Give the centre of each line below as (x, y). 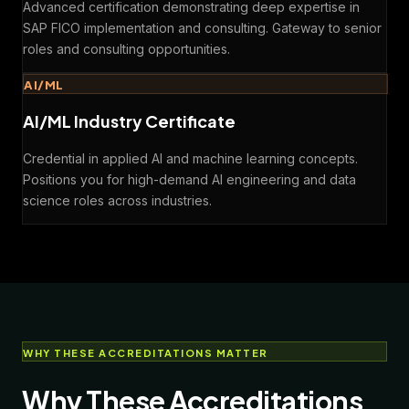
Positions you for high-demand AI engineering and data (189, 180)
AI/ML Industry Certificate (129, 121)
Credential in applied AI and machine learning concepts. (190, 159)
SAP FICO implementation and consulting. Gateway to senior (202, 28)
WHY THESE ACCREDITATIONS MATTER (146, 353)
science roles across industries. (117, 201)
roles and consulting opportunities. (126, 49)
